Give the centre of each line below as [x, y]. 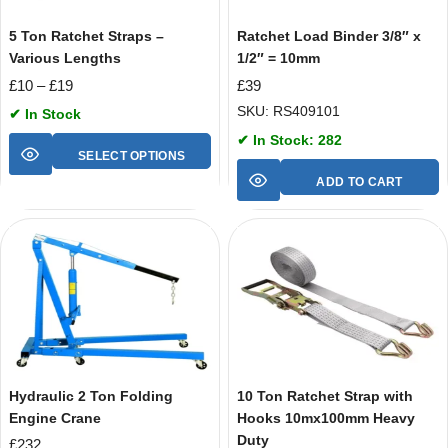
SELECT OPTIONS [132, 155]
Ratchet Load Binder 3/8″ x [329, 35]
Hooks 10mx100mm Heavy [326, 417]
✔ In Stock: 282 [289, 139]
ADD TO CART [359, 181]
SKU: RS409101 [288, 110]
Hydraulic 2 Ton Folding [91, 395]
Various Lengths [65, 57]
